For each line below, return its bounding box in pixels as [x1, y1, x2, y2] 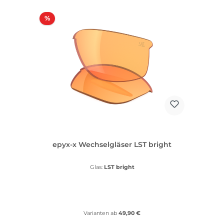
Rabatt [49, 13, 73, 21]
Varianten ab [83, 209, 117, 217]
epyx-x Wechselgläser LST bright [52, 140, 171, 149]
